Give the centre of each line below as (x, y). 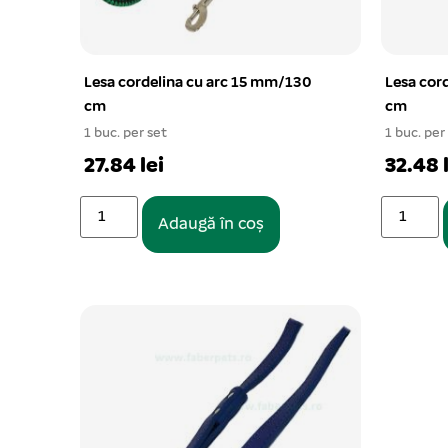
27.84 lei (124, 166)
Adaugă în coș (211, 224)
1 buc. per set (125, 133)
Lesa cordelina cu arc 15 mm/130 (198, 83)
